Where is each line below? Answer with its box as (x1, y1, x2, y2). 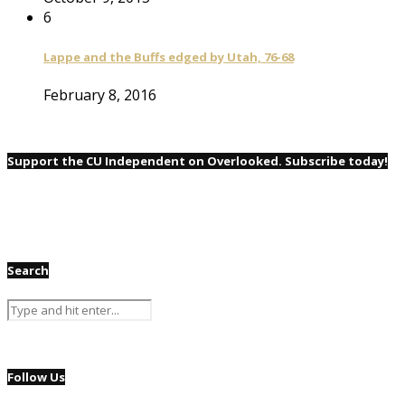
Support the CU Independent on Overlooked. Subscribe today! (7, 153, 388, 170)
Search (7, 262, 49, 279)
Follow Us (7, 368, 65, 385)
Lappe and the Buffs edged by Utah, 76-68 (43, 48, 294, 65)
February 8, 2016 (43, 85, 156, 106)
